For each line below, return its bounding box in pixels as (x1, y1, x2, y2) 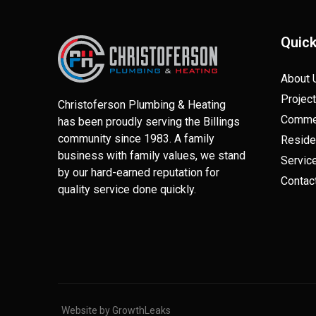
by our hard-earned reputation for (58, 166, 219, 180)
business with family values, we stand (58, 149, 245, 163)
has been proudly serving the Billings (58, 115, 240, 129)
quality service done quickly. (58, 183, 196, 197)
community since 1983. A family (58, 132, 214, 146)
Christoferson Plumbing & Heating (58, 98, 226, 112)
